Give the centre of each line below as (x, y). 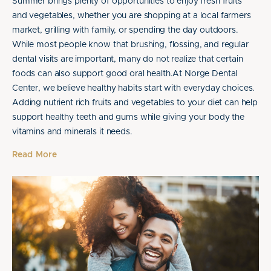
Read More (35, 155)
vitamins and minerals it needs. (72, 132)
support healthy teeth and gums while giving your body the (129, 117)
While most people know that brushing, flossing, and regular (130, 45)
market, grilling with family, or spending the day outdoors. (125, 30)
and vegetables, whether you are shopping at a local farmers (132, 16)
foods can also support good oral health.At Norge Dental (125, 74)
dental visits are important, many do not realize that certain (128, 59)
